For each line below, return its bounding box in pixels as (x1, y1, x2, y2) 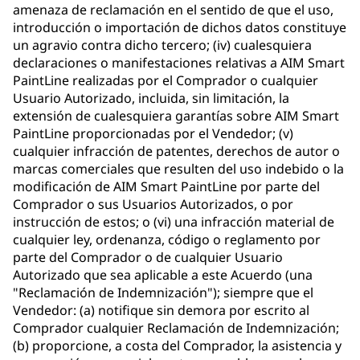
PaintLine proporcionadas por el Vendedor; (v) (13, 125, 293, 143)
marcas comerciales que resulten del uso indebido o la (13, 160, 344, 178)
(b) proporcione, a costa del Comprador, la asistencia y (13, 337, 342, 355)
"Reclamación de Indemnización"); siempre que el (13, 284, 313, 302)
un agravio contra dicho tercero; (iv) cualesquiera (13, 36, 312, 55)
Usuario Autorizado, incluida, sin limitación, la (13, 89, 289, 108)
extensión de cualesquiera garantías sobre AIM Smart (13, 107, 339, 125)
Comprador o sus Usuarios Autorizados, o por (13, 195, 293, 214)
